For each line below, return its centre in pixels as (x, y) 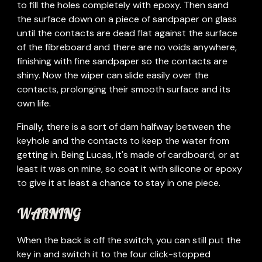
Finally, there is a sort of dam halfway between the (124, 127)
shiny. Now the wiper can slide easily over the (113, 75)
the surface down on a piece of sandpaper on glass (127, 19)
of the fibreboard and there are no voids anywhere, (127, 47)
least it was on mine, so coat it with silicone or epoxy (130, 169)
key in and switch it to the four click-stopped (114, 254)
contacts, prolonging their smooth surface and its (124, 89)
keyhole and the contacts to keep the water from (123, 141)
